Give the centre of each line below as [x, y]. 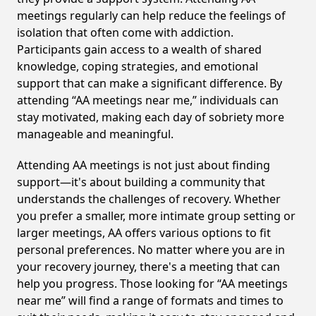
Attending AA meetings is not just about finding [144, 165]
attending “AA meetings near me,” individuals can [148, 100]
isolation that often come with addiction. [125, 32]
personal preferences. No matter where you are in [151, 250]
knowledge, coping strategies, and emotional [138, 66]
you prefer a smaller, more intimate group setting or [156, 216]
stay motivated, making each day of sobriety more [151, 117]
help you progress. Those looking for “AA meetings [152, 284]
